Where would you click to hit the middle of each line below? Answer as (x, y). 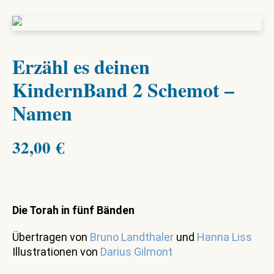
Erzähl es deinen (81, 67)
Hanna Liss (224, 237)
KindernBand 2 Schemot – (123, 90)
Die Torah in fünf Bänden (73, 210)
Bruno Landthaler (132, 237)
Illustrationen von (56, 252)
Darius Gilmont (136, 252)
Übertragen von (51, 237)
